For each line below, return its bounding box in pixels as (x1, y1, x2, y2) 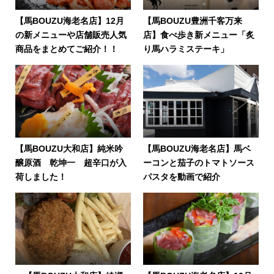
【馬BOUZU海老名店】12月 (15, 16, 124, 26)
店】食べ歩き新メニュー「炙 (143, 30, 254, 40)
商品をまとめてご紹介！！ (15, 44, 118, 54)
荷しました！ (15, 171, 67, 182)
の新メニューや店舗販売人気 (15, 30, 127, 40)
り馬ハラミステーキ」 (143, 44, 229, 54)
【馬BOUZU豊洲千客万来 (143, 16, 242, 26)
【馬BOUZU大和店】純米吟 (15, 143, 123, 154)
